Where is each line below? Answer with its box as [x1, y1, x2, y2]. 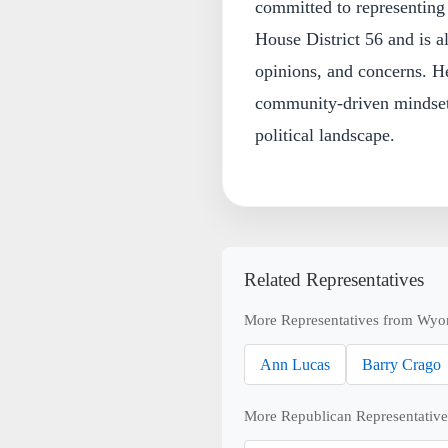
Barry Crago [362, 355, 442, 373]
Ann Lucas [260, 355, 331, 373]
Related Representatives [244, 268, 425, 290]
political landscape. [254, 124, 395, 145]
